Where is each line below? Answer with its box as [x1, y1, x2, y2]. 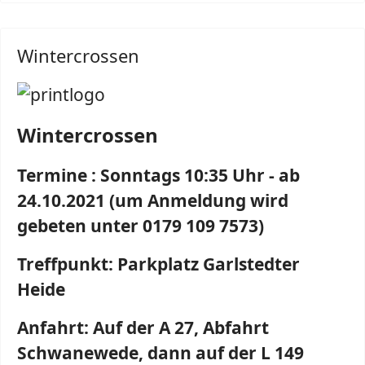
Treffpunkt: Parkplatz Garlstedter [17, 253, 300, 275]
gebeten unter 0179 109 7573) [17, 214, 264, 237]
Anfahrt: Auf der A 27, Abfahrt [17, 316, 269, 339]
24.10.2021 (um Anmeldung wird [17, 189, 288, 212]
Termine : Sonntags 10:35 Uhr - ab [17, 164, 300, 187]
